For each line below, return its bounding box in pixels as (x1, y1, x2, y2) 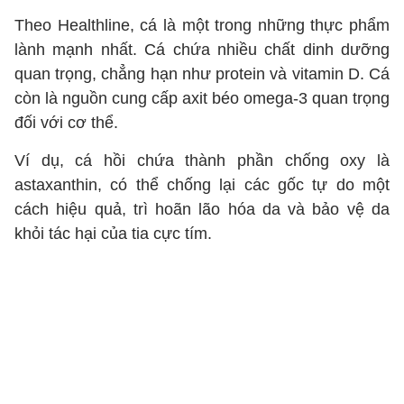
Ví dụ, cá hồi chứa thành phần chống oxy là (14, 151, 390, 170)
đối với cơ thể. (14, 114, 118, 132)
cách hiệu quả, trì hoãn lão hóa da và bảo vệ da (14, 200, 390, 218)
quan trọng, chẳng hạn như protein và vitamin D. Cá (14, 65, 390, 83)
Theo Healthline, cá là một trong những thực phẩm (14, 16, 390, 34)
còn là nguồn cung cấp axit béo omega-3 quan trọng (14, 89, 390, 107)
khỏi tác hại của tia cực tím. (14, 225, 216, 243)
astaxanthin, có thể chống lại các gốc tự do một (14, 176, 390, 194)
